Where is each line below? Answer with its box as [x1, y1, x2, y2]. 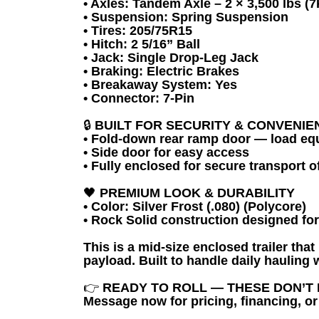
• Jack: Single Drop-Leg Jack [83, 51, 258, 65]
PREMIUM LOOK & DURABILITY [96, 186, 295, 200]
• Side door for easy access [83, 145, 249, 159]
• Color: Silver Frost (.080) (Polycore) [83, 199, 306, 214]
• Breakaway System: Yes [83, 78, 237, 92]
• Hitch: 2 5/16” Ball [83, 37, 200, 51]
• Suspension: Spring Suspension [83, 10, 288, 24]
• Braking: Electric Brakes [83, 64, 239, 78]
